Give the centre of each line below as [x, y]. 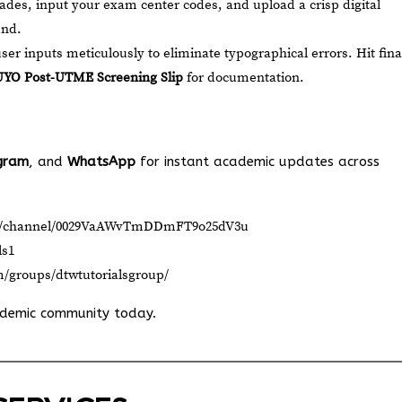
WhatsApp [101, 162]
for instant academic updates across [258, 162]
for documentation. [244, 78]
